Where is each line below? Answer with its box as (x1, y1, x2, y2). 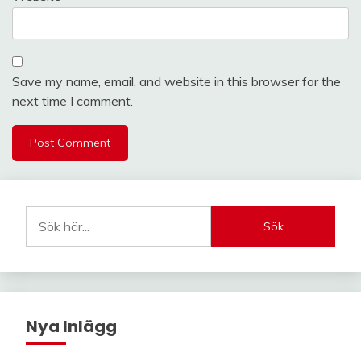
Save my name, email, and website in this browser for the (12, 73, 341, 90)
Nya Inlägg (26, 315, 117, 338)
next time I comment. (12, 93, 133, 110)
